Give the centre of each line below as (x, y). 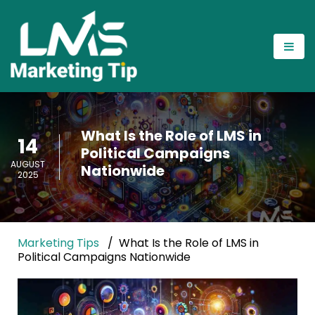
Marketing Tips (58, 243)
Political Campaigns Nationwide (104, 257)
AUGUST (28, 165)
